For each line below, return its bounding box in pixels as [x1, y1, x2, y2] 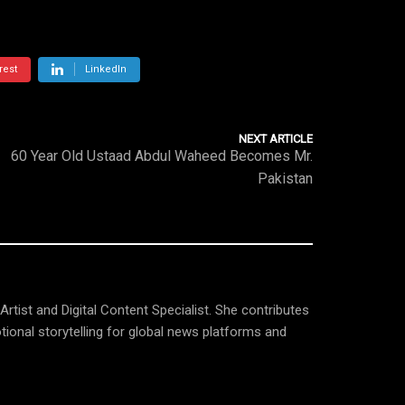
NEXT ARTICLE [239, 132, 313, 146]
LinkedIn [85, 63, 127, 75]
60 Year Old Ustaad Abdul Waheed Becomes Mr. [11, 147, 313, 165]
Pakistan [258, 170, 313, 187]
